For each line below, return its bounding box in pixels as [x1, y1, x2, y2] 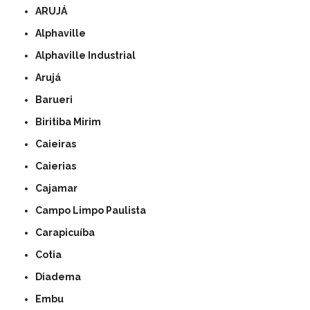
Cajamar [42, 182, 78, 194]
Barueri [42, 93, 73, 105]
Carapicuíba [42, 226, 95, 238]
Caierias [42, 160, 77, 172]
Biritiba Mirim [42, 116, 102, 127]
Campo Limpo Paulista [42, 204, 147, 216]
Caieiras [42, 138, 77, 149]
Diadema [42, 271, 82, 282]
